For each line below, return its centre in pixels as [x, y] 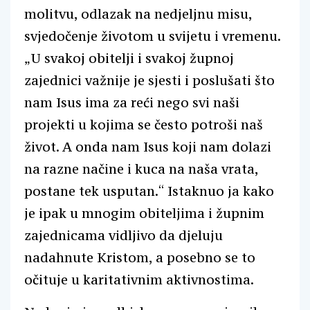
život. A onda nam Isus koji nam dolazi [148, 147]
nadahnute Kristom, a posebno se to [140, 257]
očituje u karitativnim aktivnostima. [139, 280]
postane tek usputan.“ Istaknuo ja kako [149, 191]
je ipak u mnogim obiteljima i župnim [144, 213]
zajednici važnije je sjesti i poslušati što [149, 80]
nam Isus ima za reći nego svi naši [132, 102]
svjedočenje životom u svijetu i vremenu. [152, 36]
